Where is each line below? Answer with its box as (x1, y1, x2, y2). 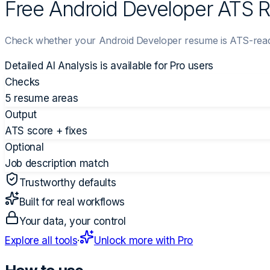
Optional (5, 140, 44, 153)
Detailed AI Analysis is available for (5, 59, 171, 72)
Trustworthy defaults (19, 176, 116, 189)
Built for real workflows (19, 195, 125, 208)
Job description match (5, 157, 109, 169)
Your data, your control (19, 215, 126, 227)
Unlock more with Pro (93, 234, 193, 246)
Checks (5, 75, 40, 88)
